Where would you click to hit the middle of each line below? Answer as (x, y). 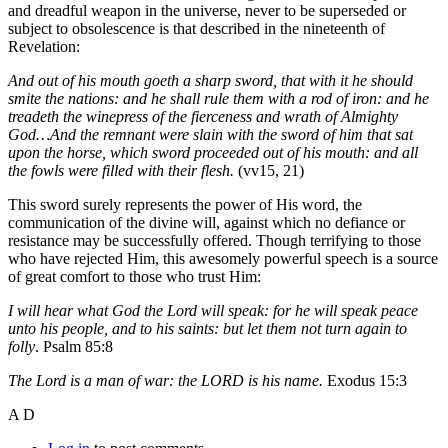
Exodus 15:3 (365, 380)
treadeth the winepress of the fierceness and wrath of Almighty (203, 116)
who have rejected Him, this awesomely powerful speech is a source (223, 258)
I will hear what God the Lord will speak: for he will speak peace (213, 310)
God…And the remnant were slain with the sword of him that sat (210, 134)
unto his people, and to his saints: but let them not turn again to (207, 328)
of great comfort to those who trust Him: (134, 276)
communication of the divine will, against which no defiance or (206, 222)
